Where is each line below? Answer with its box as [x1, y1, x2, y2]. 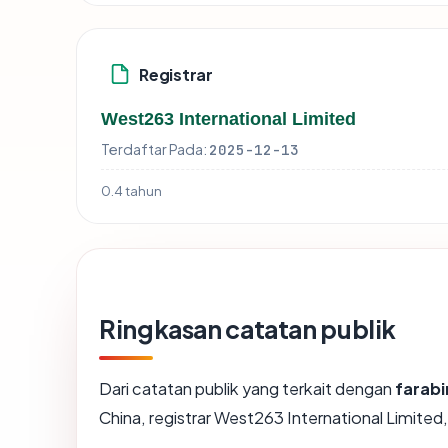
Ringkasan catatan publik [99, 313, 397, 346]
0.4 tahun [101, 182, 162, 200]
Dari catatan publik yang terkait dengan [99, 378, 395, 400]
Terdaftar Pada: [101, 140, 207, 159]
